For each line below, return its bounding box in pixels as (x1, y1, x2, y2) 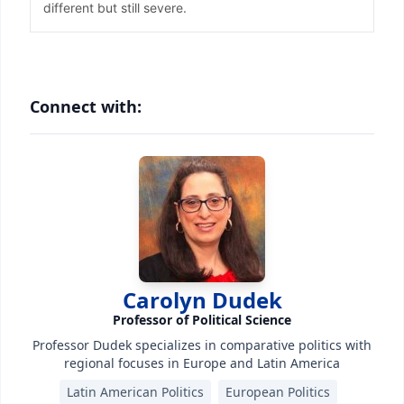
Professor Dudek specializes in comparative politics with (32, 336, 372, 353)
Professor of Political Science (113, 311, 291, 328)
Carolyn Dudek (122, 285, 282, 315)
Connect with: (30, 96, 142, 117)
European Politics (225, 383, 330, 400)
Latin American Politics (67, 383, 204, 400)
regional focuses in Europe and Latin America (64, 354, 340, 372)
